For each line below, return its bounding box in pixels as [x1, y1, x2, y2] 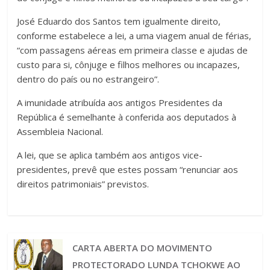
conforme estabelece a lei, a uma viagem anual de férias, [17, 29, 252, 42]
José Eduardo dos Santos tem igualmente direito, [17, 14, 221, 27]
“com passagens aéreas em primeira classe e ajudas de [17, 43, 248, 56]
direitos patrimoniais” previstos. [17, 177, 149, 190]
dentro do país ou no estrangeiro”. [17, 72, 160, 85]
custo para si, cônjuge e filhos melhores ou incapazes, [17, 58, 240, 71]
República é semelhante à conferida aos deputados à [17, 110, 237, 123]
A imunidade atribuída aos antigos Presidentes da [17, 96, 223, 108]
